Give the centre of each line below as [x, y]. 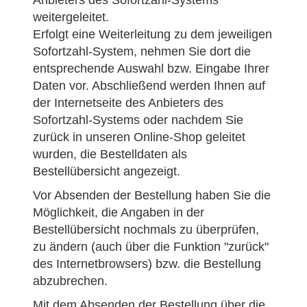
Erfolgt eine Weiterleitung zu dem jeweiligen [152, 34]
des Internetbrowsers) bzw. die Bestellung [147, 264]
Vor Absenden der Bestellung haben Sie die [152, 195]
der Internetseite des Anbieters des [128, 103]
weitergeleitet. [71, 17]
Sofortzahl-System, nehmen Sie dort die [142, 51]
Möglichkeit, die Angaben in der [119, 212]
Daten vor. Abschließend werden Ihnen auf [149, 86]
